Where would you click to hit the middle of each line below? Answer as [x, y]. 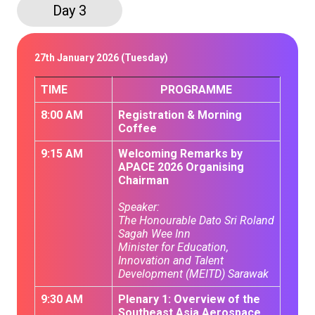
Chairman [143, 180]
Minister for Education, [173, 247]
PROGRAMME [196, 90]
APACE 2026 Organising [181, 167]
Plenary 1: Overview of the [189, 299]
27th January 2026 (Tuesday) [101, 58]
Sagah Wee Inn [154, 234]
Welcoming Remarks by [180, 154]
